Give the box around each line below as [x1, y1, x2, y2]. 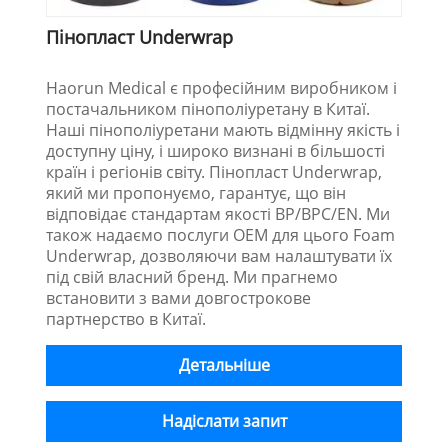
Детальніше [178, 353, 270, 376]
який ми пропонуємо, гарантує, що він [46, 181, 347, 204]
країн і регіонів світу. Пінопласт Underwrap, [46, 160, 383, 183]
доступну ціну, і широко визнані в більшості [46, 139, 386, 162]
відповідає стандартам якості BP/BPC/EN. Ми [46, 202, 391, 225]
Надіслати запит [161, 409, 287, 432]
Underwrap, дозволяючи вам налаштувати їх [46, 244, 393, 267]
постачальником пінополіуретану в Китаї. [46, 97, 371, 120]
